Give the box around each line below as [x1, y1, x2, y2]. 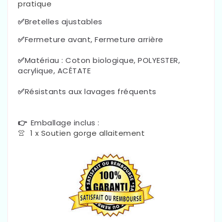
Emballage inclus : [30, 117, 100, 128]
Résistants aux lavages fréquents [24, 86, 157, 97]
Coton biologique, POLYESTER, [65, 55, 180, 65]
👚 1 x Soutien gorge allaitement [18, 127, 145, 138]
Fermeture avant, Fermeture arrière [24, 34, 164, 45]
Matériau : [24, 55, 65, 65]
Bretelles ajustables [24, 16, 103, 27]
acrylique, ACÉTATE [18, 65, 91, 76]
